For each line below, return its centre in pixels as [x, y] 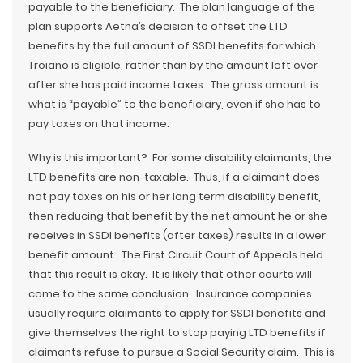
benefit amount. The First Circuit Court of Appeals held [176, 255]
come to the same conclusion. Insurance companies [170, 294]
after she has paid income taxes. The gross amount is [173, 85]
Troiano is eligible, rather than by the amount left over [173, 65]
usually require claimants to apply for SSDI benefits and [177, 313]
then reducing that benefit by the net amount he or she [178, 216]
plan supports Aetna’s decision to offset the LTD [158, 26]
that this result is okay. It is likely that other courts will [170, 274]
